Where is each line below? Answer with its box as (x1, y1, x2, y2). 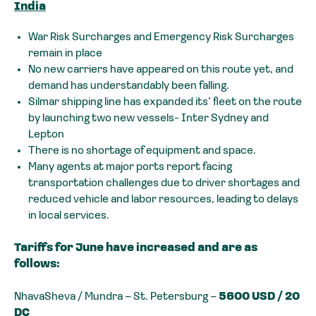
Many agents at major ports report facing (28, 162, 232, 174)
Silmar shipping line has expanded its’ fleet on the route (28, 97, 302, 109)
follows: (14, 259, 60, 271)
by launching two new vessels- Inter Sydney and (28, 113, 269, 125)
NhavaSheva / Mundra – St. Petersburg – (14, 291, 219, 303)
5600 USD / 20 (219, 291, 300, 303)
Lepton (28, 129, 64, 141)
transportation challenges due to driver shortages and (28, 178, 300, 190)
